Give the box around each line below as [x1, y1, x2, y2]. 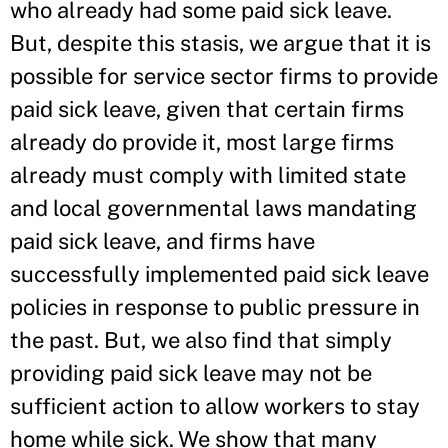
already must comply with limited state [10, 162, 406, 188]
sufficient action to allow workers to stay [10, 393, 420, 419]
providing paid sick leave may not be [10, 360, 372, 386]
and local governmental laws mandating [10, 195, 417, 221]
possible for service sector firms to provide [10, 63, 438, 89]
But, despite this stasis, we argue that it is [10, 30, 431, 56]
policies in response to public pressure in [10, 294, 420, 320]
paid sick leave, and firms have [10, 228, 315, 254]
